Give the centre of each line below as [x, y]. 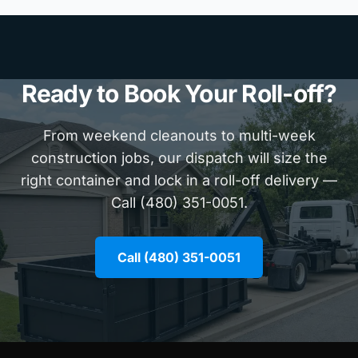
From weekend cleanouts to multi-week [179, 135]
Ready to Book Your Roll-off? [179, 93]
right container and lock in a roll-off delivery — [179, 180]
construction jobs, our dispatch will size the [179, 158]
